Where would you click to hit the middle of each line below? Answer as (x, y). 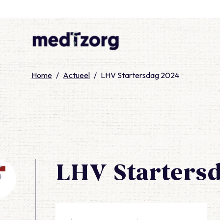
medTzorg (48, 56)
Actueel (76, 75)
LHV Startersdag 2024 (140, 75)
